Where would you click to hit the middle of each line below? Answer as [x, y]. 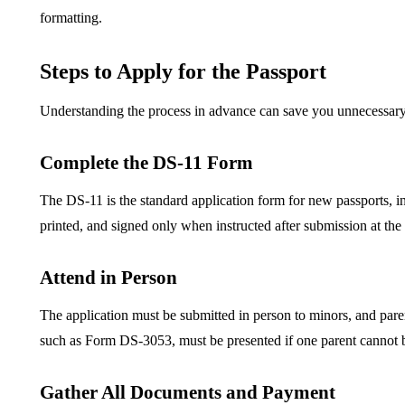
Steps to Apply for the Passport [183, 72]
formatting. [71, 18]
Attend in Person [108, 278]
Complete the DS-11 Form [146, 163]
